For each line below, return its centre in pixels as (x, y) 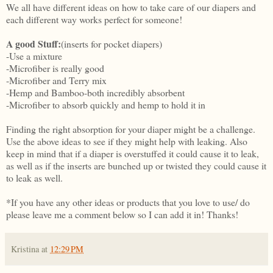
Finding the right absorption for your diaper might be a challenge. (131, 129)
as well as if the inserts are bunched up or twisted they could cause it (136, 165)
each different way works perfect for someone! (94, 19)
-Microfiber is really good (55, 68)
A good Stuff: (34, 43)
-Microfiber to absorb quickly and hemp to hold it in (106, 104)
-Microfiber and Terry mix (56, 80)
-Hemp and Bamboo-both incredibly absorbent (95, 92)
